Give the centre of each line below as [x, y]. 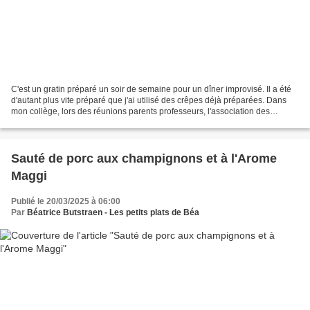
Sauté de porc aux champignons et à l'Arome [144, 158]
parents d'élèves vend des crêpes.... [78, 122]
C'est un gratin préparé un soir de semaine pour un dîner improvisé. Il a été [151, 89]
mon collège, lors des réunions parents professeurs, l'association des [140, 111]
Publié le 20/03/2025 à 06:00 [66, 201]
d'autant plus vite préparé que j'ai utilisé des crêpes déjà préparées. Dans [149, 100]
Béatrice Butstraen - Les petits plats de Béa [113, 212]
